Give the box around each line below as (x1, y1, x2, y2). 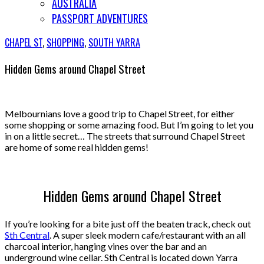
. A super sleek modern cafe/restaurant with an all (49, 229, 246, 241)
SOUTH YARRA (88, 35, 140, 49)
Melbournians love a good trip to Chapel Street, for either (5, 108, 14, 120)
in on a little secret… (5, 130, 87, 142)
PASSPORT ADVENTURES (52, 11, 148, 26)
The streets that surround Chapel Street (87, 130, 245, 142)
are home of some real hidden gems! (5, 141, 148, 153)
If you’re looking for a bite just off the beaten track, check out (5, 218, 251, 230)
